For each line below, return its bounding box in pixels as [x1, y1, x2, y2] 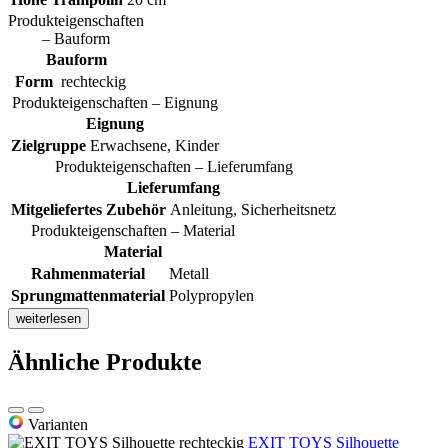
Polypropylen [169, 287, 254, 305]
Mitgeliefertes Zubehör [11, 201, 166, 219]
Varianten [24, 416, 88, 434]
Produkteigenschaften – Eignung [12, 94, 218, 112]
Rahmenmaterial [31, 265, 145, 283]
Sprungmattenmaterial [11, 287, 165, 305]
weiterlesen [16, 311, 81, 327]
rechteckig [61, 73, 126, 91]
